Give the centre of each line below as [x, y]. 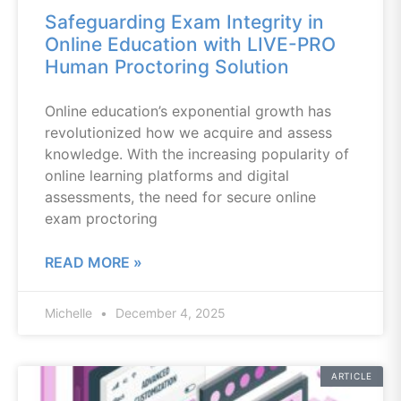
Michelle [70, 313]
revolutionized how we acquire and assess [188, 132]
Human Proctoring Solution [167, 67]
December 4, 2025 [169, 313]
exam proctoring [101, 218]
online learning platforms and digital [167, 175]
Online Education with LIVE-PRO [190, 44]
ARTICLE [352, 376]
